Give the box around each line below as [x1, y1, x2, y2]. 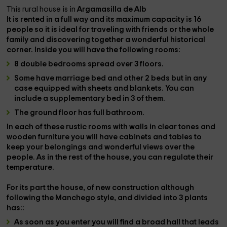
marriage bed [56, 74, 108, 82]
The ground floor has [14, 109, 94, 117]
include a [14, 95, 50, 102]
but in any [171, 74, 207, 82]
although [161, 184, 195, 192]
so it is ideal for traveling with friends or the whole [34, 26, 214, 33]
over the [165, 143, 195, 151]
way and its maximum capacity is [73, 16, 194, 23]
